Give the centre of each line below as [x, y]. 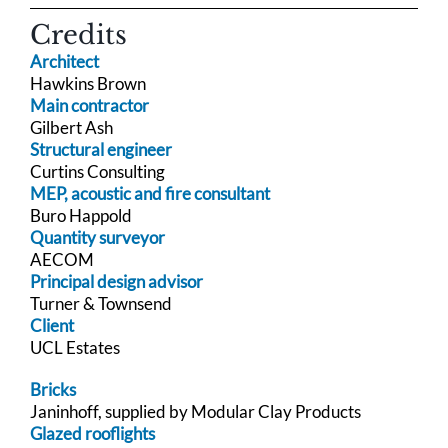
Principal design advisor [116, 281]
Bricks [53, 389]
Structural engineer [102, 149]
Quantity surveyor [97, 237]
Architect [64, 61]
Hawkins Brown [88, 83]
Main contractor [95, 105]
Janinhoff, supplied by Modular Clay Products [195, 411]
